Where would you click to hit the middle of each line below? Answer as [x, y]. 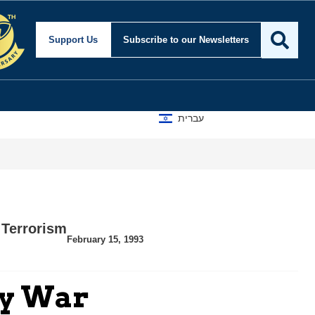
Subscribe [147, 40]
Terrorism [34, 229]
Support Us [73, 40]
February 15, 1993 [105, 239]
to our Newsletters [210, 40]
